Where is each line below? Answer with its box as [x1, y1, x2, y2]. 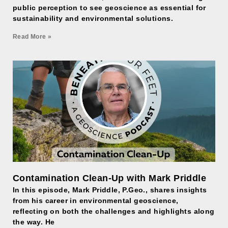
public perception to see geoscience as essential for [13, 4, 206, 12]
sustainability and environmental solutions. [13, 14, 174, 22]
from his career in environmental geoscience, [13, 196, 179, 205]
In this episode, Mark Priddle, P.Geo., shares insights [13, 186, 207, 194]
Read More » [13, 33, 52, 40]
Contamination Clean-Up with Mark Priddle [13, 173, 206, 183]
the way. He [13, 218, 55, 226]
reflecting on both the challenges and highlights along [13, 207, 215, 215]
